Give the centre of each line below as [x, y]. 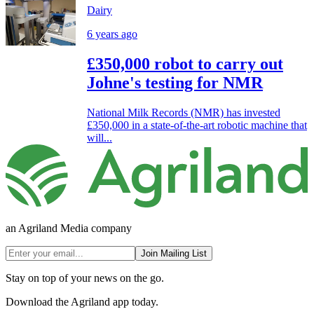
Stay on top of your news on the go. [85, 278]
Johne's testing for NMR [175, 83]
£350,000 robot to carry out [185, 64]
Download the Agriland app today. [82, 301]
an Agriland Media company [69, 228]
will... [100, 137]
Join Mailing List [174, 253]
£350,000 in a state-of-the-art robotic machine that [197, 125]
